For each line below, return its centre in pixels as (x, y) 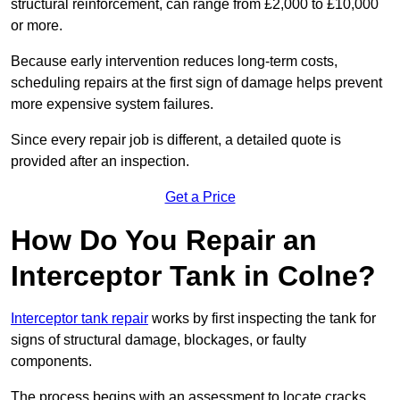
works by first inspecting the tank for (262, 319)
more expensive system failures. (112, 104)
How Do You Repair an (164, 241)
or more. (38, 26)
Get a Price (200, 197)
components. (53, 362)
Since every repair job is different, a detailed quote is (176, 140)
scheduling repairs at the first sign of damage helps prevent (196, 83)
